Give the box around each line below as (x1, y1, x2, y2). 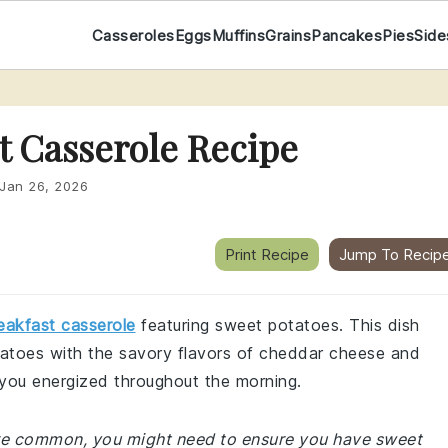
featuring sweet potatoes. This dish (135, 315, 420, 335)
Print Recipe (225, 245, 309, 264)
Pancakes (311, 25, 383, 45)
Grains (265, 25, 312, 45)
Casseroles (91, 25, 175, 45)
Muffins (211, 25, 266, 45)
